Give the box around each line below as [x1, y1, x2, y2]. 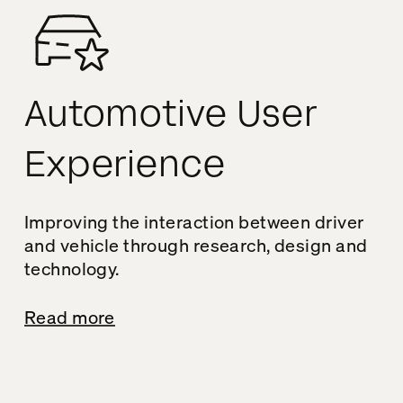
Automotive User [23, 89, 318, 139]
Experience [23, 139, 226, 190]
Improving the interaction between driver [23, 210, 364, 233]
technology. [23, 256, 120, 280]
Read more [23, 305, 115, 328]
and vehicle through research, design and [23, 233, 368, 256]
